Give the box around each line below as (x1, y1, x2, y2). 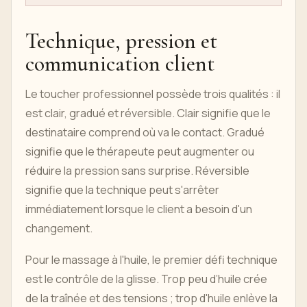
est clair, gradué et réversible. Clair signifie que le (25, 106, 271, 121)
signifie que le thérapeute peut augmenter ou (25, 144, 254, 160)
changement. (25, 221, 93, 236)
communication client (25, 50, 214, 77)
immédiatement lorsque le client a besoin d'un (25, 201, 252, 217)
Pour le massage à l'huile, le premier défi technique (25, 252, 278, 268)
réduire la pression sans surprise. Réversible (25, 163, 249, 179)
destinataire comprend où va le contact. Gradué (25, 125, 265, 140)
